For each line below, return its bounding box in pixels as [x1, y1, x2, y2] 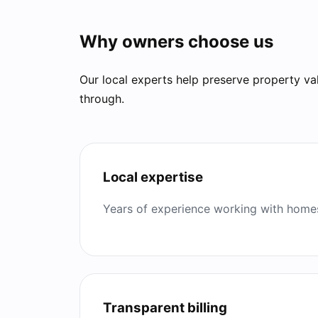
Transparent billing [103, 300, 227, 317]
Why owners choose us [79, 31, 273, 53]
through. [79, 92, 124, 106]
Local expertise [103, 169, 203, 186]
